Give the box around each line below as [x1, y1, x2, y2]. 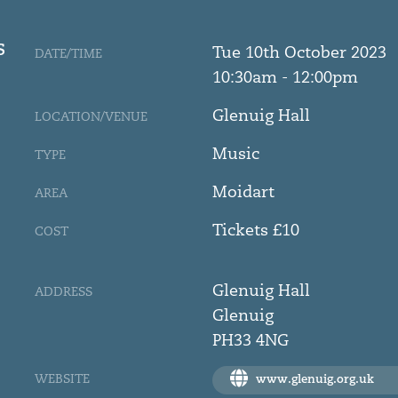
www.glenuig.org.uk [252, 374, 374, 386]
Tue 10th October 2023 [212, 43, 386, 62]
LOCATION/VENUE [35, 109, 147, 124]
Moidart [212, 182, 275, 202]
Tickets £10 [212, 220, 299, 240]
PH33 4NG [212, 330, 289, 350]
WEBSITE [35, 371, 90, 386]
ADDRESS [35, 284, 92, 299]
